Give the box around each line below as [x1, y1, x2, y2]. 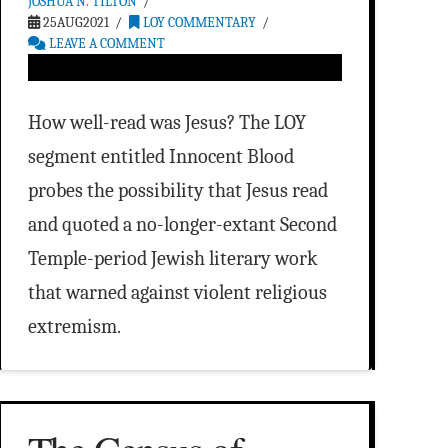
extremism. [27, 315, 121, 339]
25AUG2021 [39, 14, 109, 32]
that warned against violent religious [27, 281, 327, 305]
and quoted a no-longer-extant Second [27, 213, 337, 237]
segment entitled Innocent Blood [27, 145, 294, 169]
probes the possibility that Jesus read [27, 179, 328, 203]
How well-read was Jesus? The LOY [27, 111, 306, 135]
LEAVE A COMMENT [45, 35, 165, 53]
